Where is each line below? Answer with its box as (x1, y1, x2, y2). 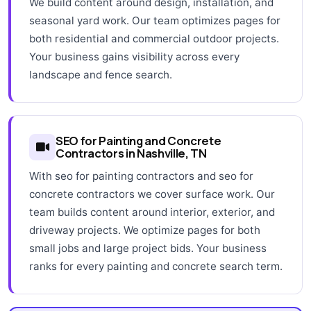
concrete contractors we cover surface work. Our (29, 187, 275, 201)
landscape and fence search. (29, 67, 172, 81)
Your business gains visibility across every (29, 49, 239, 63)
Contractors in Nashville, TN (56, 144, 207, 161)
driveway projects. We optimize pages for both (29, 223, 260, 237)
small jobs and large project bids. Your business (29, 241, 267, 255)
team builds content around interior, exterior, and (29, 205, 275, 219)
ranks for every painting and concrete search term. (29, 259, 283, 273)
